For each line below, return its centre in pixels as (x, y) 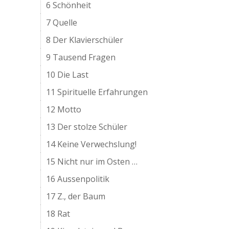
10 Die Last (67, 75)
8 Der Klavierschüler (85, 40)
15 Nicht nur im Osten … (92, 162)
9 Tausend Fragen (81, 57)
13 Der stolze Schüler (87, 127)
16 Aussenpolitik (78, 179)
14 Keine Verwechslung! (91, 144)
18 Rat (58, 214)
